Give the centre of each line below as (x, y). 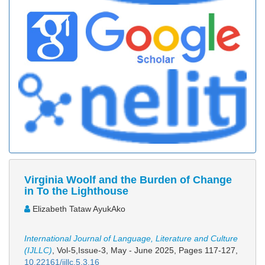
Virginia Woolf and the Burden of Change (128, 180)
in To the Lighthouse (76, 191)
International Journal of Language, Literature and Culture (131, 239)
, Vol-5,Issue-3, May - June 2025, (115, 251)
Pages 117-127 (207, 251)
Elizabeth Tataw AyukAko (78, 209)
